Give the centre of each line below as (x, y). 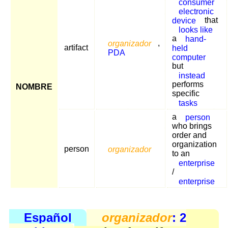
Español (48, 217)
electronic (196, 11)
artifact (76, 48)
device (184, 20)
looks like (195, 30)
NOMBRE (34, 87)
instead (192, 75)
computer (189, 57)
